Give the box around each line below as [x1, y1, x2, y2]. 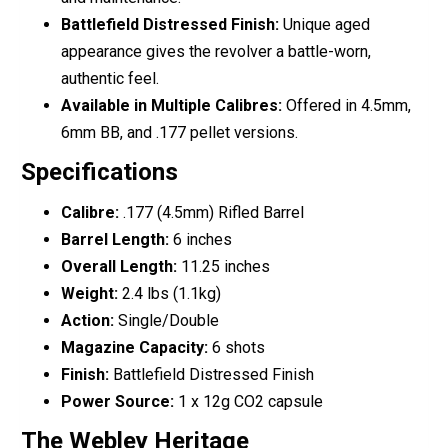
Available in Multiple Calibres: [61, 96, 282, 116]
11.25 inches [177, 257, 270, 277]
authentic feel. [61, 69, 159, 89]
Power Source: [61, 392, 174, 412]
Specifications [21, 158, 178, 187]
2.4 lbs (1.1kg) [118, 284, 221, 304]
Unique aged [279, 15, 370, 35]
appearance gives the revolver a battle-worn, [61, 42, 371, 62]
